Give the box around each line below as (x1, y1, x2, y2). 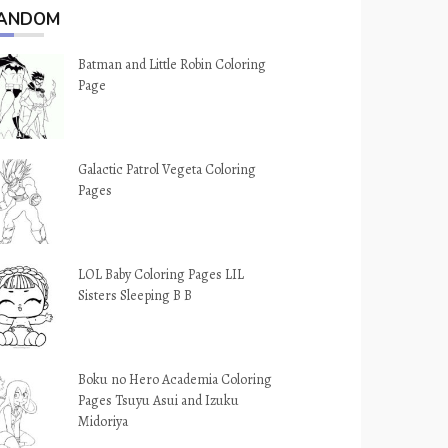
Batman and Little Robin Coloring (78, 55, 267, 74)
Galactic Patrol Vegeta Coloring (78, 160, 257, 179)
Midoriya (78, 412, 129, 431)
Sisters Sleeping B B (78, 286, 193, 305)
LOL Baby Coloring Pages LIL (78, 265, 245, 284)
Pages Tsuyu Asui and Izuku (78, 391, 240, 410)
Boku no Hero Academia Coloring (78, 370, 273, 389)
